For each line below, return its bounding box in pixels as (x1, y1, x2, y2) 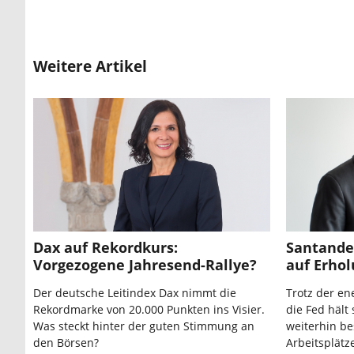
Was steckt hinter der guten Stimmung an (33, 318, 254, 334)
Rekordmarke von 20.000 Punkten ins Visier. (33, 302, 265, 318)
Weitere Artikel (33, 55, 147, 77)
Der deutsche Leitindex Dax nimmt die (33, 285, 236, 301)
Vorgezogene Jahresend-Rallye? (33, 255, 257, 275)
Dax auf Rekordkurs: (33, 238, 178, 258)
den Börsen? (33, 335, 99, 351)
